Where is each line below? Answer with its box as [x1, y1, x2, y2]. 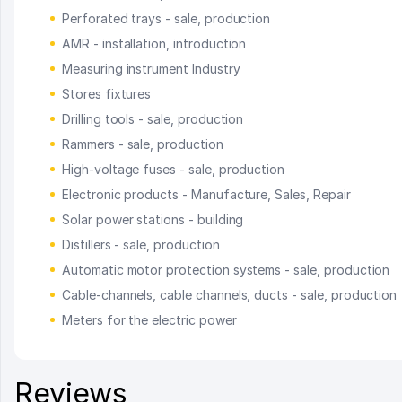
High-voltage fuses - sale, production [62, 161, 285, 177]
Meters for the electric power [62, 311, 237, 328]
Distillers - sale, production [62, 236, 220, 252]
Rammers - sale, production [62, 135, 223, 152]
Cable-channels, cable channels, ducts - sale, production [62, 286, 398, 302]
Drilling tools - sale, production [62, 110, 244, 127]
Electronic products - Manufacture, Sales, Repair [62, 186, 351, 202]
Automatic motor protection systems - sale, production [62, 261, 390, 277]
